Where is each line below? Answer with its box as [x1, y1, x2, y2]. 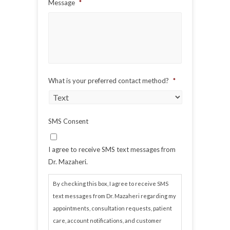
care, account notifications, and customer [53, 217, 162, 224]
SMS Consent [48, 117, 88, 125]
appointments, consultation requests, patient [53, 204, 172, 212]
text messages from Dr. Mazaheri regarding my [53, 192, 176, 199]
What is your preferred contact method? [48, 76, 169, 85]
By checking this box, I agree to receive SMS [53, 180, 168, 187]
